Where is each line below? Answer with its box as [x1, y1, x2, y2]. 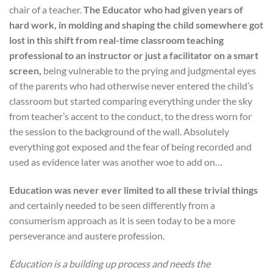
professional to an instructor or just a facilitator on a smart [9, 49, 258, 62]
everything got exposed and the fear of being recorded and [9, 141, 252, 153]
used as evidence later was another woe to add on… [9, 156, 222, 168]
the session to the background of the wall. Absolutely [9, 126, 229, 138]
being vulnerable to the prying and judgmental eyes [41, 65, 256, 77]
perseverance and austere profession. [9, 229, 165, 241]
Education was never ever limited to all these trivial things [9, 183, 258, 196]
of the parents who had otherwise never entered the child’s [9, 80, 253, 92]
